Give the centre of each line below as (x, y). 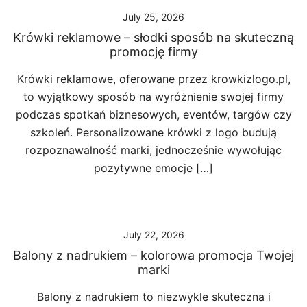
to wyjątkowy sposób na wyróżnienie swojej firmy (153, 97)
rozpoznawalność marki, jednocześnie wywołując (153, 150)
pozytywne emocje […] (153, 168)
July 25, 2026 (153, 17)
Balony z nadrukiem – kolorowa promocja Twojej (153, 255)
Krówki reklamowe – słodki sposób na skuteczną (153, 37)
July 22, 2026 (153, 235)
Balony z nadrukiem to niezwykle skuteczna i (153, 297)
